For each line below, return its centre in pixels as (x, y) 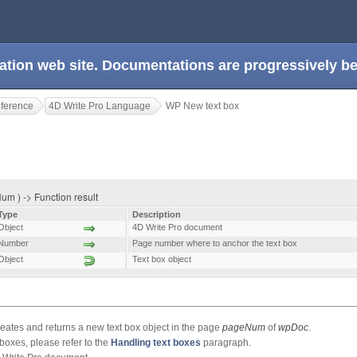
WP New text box (202, 106)
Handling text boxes (156, 343)
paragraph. (226, 343)
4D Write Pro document (177, 228)
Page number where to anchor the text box (215, 243)
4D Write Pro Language (100, 106)
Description (157, 215)
